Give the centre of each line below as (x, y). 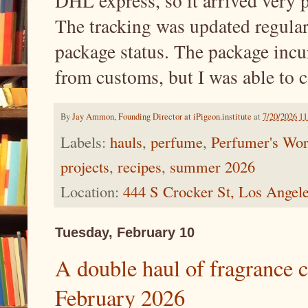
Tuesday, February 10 (125, 232)
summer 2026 (212, 166)
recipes (140, 166)
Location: (92, 191)
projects (85, 166)
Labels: (85, 141)
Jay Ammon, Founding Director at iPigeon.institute (162, 117)
